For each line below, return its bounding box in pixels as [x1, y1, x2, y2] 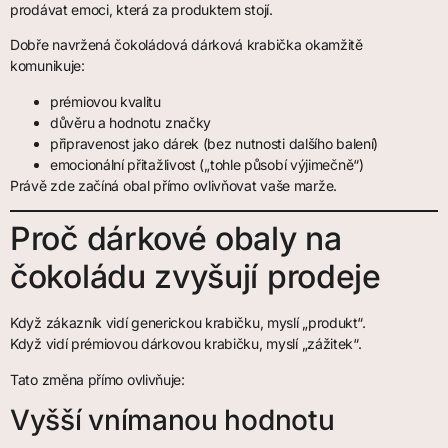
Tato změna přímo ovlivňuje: [10, 370, 185, 388]
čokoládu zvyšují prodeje [10, 257, 381, 297]
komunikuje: [10, 57, 85, 75]
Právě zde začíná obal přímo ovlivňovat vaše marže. [10, 176, 338, 194]
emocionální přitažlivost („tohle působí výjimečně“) [50, 155, 364, 173]
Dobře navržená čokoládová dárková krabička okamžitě [10, 36, 363, 54]
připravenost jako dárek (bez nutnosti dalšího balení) [50, 134, 379, 152]
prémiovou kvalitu [50, 92, 161, 110]
